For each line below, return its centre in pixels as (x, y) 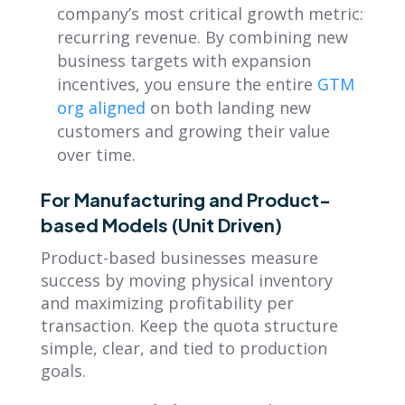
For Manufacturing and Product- (185, 199)
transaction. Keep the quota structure (189, 325)
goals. (63, 370)
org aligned (101, 107)
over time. (96, 154)
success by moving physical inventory (186, 280)
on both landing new (228, 107)
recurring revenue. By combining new (202, 37)
